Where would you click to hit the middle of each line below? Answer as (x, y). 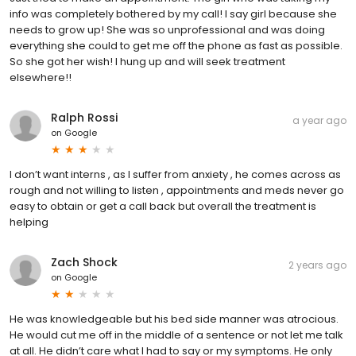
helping (29, 222)
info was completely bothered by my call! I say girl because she (173, 14)
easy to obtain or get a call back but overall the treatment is (163, 207)
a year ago (319, 121)
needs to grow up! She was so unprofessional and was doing (167, 30)
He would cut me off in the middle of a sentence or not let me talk (176, 335)
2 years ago (317, 265)
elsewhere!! (41, 78)
